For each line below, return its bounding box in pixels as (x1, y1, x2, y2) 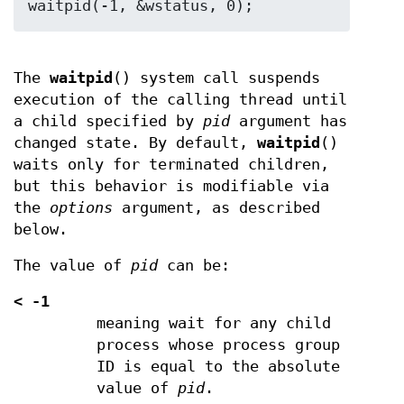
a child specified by (14, 112, 203, 130)
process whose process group (96, 335, 340, 353)
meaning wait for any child (96, 314, 331, 332)
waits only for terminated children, (14, 155, 329, 173)
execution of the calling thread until (14, 90, 347, 108)
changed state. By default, (14, 133, 257, 151)
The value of (14, 256, 131, 274)
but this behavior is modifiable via (14, 177, 329, 195)
